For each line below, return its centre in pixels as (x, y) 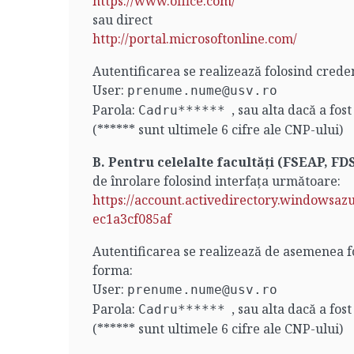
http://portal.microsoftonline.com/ (195, 39)
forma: (113, 270)
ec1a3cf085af (132, 219)
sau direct (122, 20)
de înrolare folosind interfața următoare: (217, 181)
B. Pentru (125, 162)
